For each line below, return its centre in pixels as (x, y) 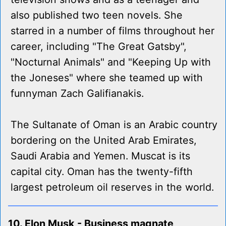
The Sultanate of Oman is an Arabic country (114, 125)
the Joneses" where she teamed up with (107, 78)
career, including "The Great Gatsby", (99, 47)
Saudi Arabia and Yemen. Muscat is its (100, 156)
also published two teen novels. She (97, 15)
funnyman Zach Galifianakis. (77, 94)
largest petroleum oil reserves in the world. (112, 187)
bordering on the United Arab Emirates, (104, 140)
